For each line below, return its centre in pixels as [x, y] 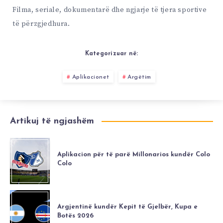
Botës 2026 [75, 216]
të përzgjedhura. [41, 24]
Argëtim [139, 77]
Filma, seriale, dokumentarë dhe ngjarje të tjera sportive [110, 10]
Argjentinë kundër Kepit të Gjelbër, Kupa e [127, 207]
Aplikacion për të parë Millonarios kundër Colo [134, 154]
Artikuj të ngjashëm [52, 121]
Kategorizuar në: [111, 54]
